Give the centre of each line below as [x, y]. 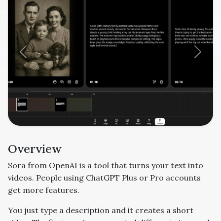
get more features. [44, 190]
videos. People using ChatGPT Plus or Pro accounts [104, 178]
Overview [35, 148]
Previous [39, 57]
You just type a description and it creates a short [101, 210]
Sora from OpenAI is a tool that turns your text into [106, 165]
